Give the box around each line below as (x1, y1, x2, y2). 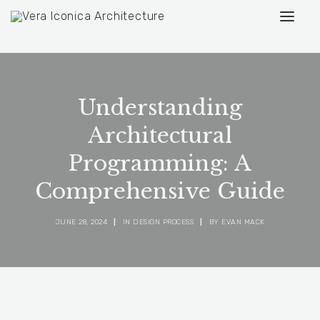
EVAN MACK (221, 218, 265, 226)
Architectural (88, 122, 232, 149)
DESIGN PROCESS (133, 218, 194, 226)
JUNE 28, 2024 (55, 218, 107, 226)
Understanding (78, 94, 242, 121)
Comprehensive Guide (35, 178, 285, 204)
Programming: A (69, 150, 251, 176)
